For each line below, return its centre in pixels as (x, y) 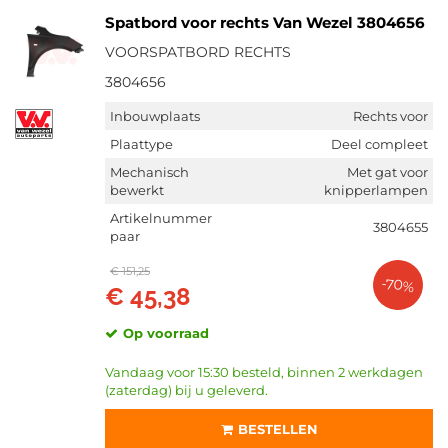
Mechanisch (149, 172)
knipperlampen (376, 190)
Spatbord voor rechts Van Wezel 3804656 (265, 22)
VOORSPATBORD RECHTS (198, 52)
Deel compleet (379, 144)
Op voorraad (166, 333)
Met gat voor (387, 172)
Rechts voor (390, 116)
